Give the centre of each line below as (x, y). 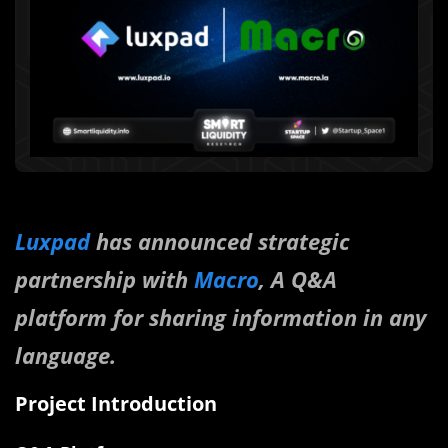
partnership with (104, 279)
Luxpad (52, 241)
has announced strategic (220, 241)
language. (65, 355)
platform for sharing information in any (220, 317)
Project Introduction (116, 404)
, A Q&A (298, 279)
